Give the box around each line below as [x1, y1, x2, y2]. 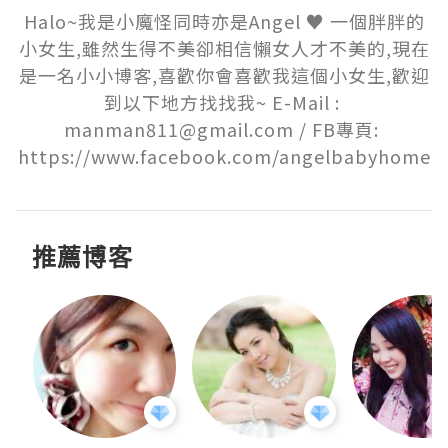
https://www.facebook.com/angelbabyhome [17, 143, 431, 170]
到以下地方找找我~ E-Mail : [103, 89, 340, 116]
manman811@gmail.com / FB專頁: [64, 116, 379, 143]
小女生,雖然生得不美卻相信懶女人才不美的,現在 [18, 35, 430, 62]
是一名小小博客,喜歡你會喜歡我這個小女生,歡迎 [18, 62, 430, 89]
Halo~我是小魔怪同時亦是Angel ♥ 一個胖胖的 [23, 8, 425, 35]
